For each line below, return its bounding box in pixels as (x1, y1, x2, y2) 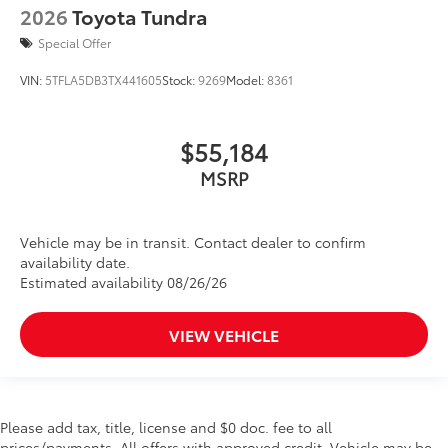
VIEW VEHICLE (169, 322, 279, 346)
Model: (226, 70, 267, 88)
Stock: (162, 70, 198, 88)
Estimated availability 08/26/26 (20, 271, 227, 292)
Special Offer (38, 33, 111, 51)
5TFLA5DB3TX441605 (45, 70, 162, 88)
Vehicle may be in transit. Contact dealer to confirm (20, 231, 366, 252)
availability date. (20, 251, 130, 272)
